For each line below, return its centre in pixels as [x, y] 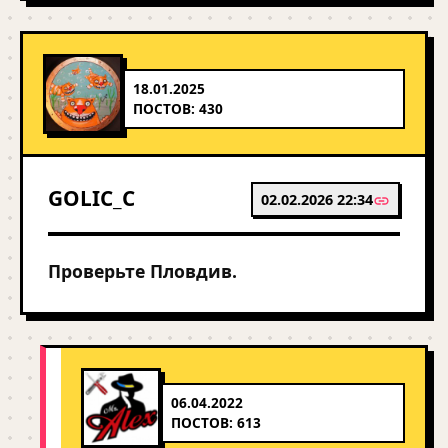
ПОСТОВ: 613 [216, 422]
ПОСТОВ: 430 [178, 108]
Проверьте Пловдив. [142, 271]
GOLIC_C [91, 198]
